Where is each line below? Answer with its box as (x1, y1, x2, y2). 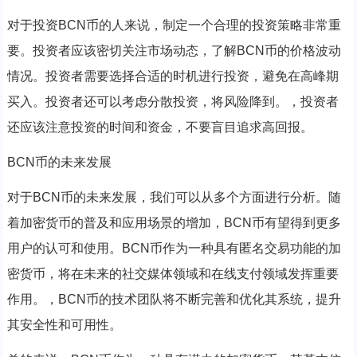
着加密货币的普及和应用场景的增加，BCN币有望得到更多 (6, 216, 341, 230)
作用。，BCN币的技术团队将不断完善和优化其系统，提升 (6, 292, 341, 307)
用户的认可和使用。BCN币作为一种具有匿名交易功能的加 (6, 241, 341, 256)
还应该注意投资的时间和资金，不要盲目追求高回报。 (6, 120, 313, 135)
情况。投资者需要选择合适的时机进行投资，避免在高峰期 (6, 69, 339, 84)
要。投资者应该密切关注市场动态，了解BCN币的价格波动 (6, 44, 341, 58)
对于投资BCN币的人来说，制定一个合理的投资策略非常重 (6, 18, 341, 33)
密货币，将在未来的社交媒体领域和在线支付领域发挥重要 (6, 267, 339, 281)
